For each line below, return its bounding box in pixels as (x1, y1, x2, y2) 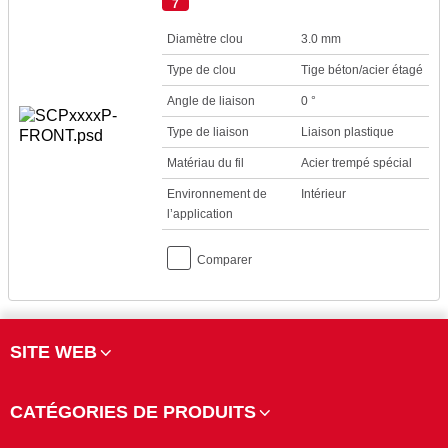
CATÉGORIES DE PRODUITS (10, 402, 256, 422)
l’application (167, 207, 234, 221)
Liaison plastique (300, 125, 394, 139)
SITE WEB (10, 342, 97, 362)
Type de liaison (167, 125, 250, 139)
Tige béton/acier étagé (300, 63, 423, 77)
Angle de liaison (167, 94, 256, 108)
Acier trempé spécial (300, 156, 412, 170)
